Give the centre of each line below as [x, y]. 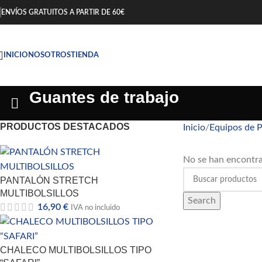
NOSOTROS [49, 55]
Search [201, 201]
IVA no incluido [95, 208]
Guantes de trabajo [104, 97]
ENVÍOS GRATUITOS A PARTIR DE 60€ [63, 12]
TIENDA [85, 55]
